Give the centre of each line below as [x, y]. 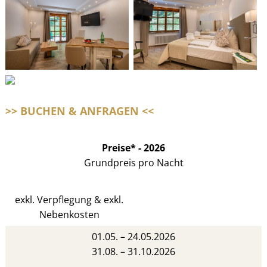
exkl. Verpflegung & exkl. [69, 199]
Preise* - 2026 [133, 148]
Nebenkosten [69, 214]
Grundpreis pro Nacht [133, 162]
